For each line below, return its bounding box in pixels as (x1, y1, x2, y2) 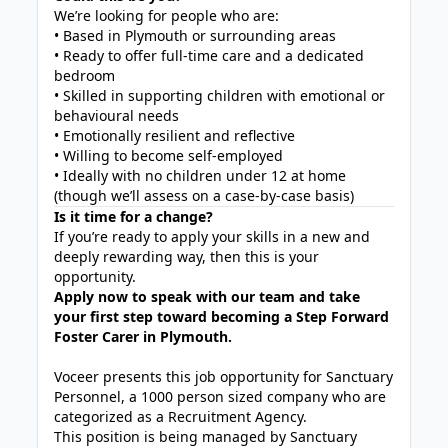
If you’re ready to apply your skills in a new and (54, 227, 371, 246)
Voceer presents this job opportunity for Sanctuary (54, 367, 394, 386)
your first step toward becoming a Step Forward (54, 307, 390, 326)
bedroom (54, 66, 116, 85)
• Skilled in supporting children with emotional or (54, 86, 386, 105)
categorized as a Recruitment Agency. (54, 407, 308, 426)
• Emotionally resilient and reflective (54, 126, 296, 145)
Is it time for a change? (54, 207, 214, 226)
